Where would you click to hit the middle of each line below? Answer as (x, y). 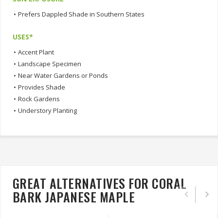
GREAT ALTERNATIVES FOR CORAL (100, 183)
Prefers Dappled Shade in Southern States (81, 14)
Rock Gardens (39, 99)
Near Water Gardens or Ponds (63, 76)
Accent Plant (36, 52)
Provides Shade (42, 87)
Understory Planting (47, 111)
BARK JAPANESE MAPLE (74, 197)
